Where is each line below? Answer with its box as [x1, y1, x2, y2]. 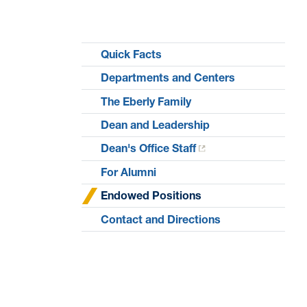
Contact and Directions [101, 212, 221, 226]
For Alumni [101, 164, 157, 179]
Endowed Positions [101, 188, 202, 203]
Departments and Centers [101, 71, 236, 85]
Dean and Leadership [101, 118, 210, 132]
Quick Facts [101, 47, 162, 61]
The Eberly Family [101, 94, 192, 108]
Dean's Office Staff [101, 141, 197, 156]
